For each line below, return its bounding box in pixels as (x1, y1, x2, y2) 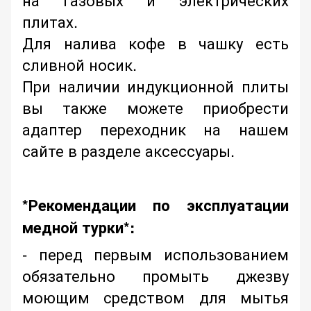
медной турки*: (22, 216, 135, 239)
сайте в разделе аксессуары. (22, 140, 235, 162)
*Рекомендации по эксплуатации (22, 194, 289, 217)
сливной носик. (22, 53, 137, 76)
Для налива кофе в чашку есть (22, 32, 289, 54)
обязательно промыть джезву (22, 264, 289, 287)
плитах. (22, 10, 82, 33)
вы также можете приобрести (22, 96, 289, 119)
